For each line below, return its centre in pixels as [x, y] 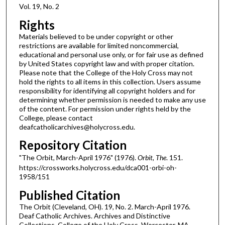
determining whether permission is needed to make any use [112, 99]
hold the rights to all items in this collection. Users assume [110, 81]
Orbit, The [152, 158]
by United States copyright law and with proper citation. [106, 63]
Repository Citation [73, 145]
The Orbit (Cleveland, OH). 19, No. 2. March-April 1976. [104, 206]
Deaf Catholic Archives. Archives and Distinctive [94, 215]
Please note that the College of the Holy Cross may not [106, 72]
